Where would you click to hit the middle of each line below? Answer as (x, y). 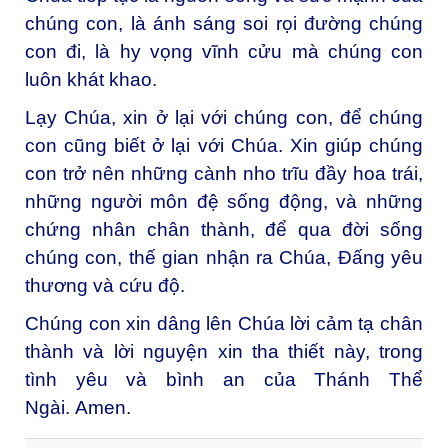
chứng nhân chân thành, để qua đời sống (224, 230)
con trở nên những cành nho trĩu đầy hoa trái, (224, 174)
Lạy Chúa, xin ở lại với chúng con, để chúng (224, 118)
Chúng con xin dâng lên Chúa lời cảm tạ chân (224, 323)
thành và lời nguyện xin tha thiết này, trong (224, 351)
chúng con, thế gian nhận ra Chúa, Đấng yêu (224, 258)
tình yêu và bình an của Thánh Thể (224, 379)
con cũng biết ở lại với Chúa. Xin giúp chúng (224, 146)
